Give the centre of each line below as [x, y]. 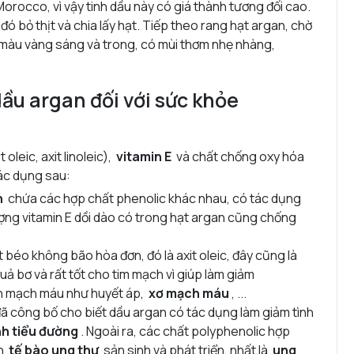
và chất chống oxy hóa [238, 156]
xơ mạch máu [189, 293]
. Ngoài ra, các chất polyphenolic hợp [184, 331]
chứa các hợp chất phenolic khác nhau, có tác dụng [152, 198]
